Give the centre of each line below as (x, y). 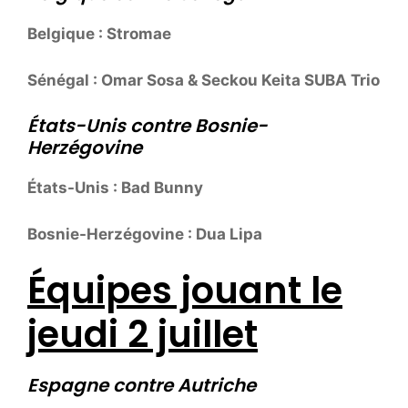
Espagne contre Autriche (142, 386)
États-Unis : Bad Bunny (115, 188)
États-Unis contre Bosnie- (148, 126)
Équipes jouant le (185, 291)
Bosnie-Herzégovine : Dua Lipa (145, 234)
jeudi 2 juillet (143, 335)
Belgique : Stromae (99, 34)
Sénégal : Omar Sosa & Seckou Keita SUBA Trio (204, 80)
